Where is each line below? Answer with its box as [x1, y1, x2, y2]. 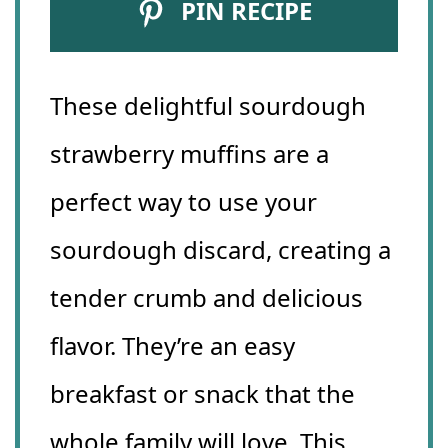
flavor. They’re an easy [50, 329, 295, 363]
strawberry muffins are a [50, 137, 329, 171]
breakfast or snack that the [50, 377, 355, 411]
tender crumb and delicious [50, 281, 363, 315]
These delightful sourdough [50, 89, 366, 123]
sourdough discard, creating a [50, 233, 391, 267]
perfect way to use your [50, 185, 317, 219]
